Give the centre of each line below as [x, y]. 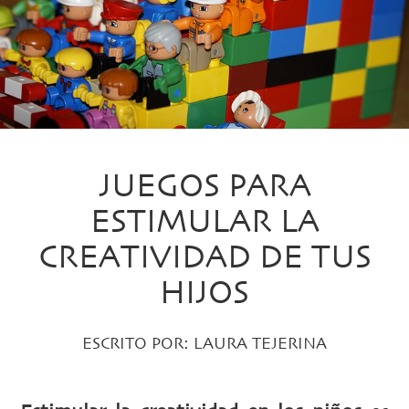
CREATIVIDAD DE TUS [204, 258]
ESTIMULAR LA [204, 222]
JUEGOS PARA [204, 187]
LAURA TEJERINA [260, 345]
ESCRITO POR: [138, 345]
